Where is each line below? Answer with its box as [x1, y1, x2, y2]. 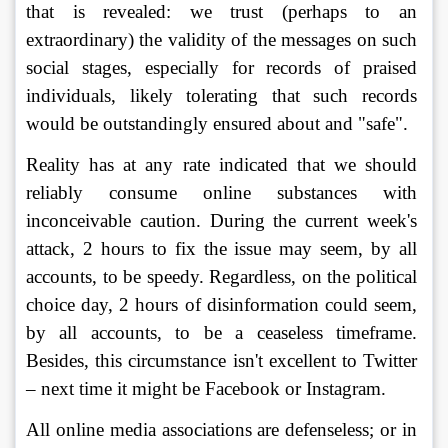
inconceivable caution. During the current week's [26, 210, 422, 232]
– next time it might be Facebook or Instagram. [26, 378, 391, 400]
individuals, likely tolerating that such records [26, 85, 422, 107]
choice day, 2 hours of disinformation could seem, [26, 294, 422, 316]
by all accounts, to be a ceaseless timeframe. [26, 322, 422, 344]
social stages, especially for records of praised [26, 57, 422, 79]
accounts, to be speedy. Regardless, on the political [26, 266, 422, 288]
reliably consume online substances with [26, 182, 422, 204]
